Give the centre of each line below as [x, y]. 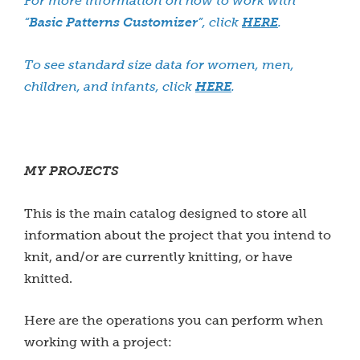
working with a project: [98, 342]
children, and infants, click [110, 86]
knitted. [48, 278]
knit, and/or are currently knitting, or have [158, 257]
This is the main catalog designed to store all [166, 213]
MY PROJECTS [72, 171]
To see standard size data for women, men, [159, 65]
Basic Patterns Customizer [113, 22]
